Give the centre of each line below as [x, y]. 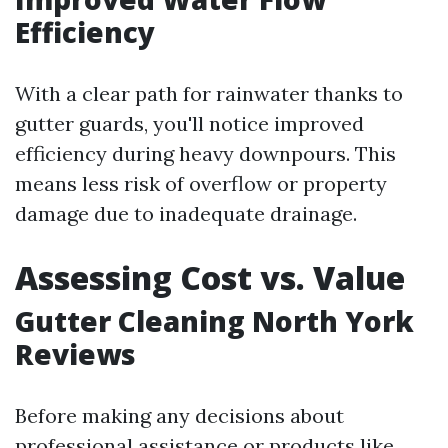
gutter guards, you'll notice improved [189, 123]
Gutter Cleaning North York [214, 321]
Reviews [75, 354]
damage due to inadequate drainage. [186, 213]
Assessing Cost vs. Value [210, 277]
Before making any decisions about [179, 415]
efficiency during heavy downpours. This [205, 153]
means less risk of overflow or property [201, 183]
